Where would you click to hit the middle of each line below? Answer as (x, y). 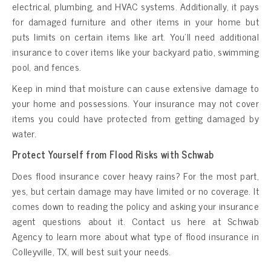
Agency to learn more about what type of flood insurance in (135, 236)
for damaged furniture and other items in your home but (135, 21)
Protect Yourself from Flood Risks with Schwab (113, 154)
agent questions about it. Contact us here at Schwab (135, 220)
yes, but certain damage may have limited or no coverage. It (135, 190)
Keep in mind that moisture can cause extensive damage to (135, 87)
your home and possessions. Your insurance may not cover (135, 103)
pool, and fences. (47, 66)
